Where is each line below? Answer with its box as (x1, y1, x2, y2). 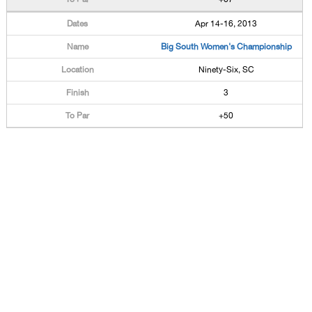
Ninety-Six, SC (198, 65, 254, 75)
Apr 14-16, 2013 (195, 19, 258, 29)
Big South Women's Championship (160, 42, 292, 52)
